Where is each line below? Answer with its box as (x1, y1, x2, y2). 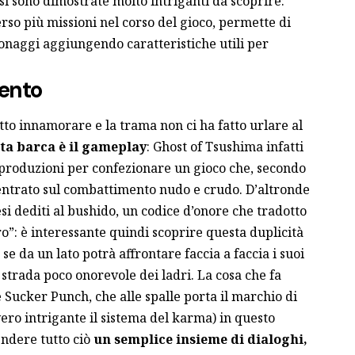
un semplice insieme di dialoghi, (93, 330, 307, 349)
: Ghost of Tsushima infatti (146, 138, 303, 156)
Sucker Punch (4, 288, 89, 306)
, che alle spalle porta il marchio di (88, 288, 297, 306)
